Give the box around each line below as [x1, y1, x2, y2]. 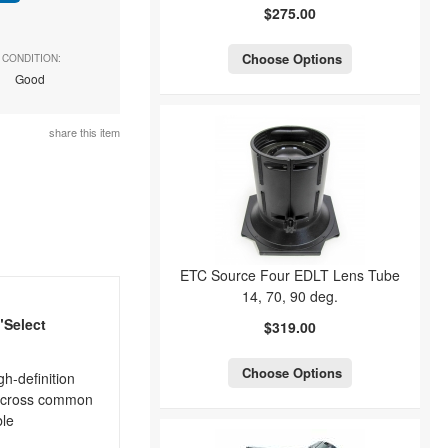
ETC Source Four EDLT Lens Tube [180, 265, 400, 285]
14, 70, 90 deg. [242, 286, 338, 306]
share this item [46, 124, 120, 140]
